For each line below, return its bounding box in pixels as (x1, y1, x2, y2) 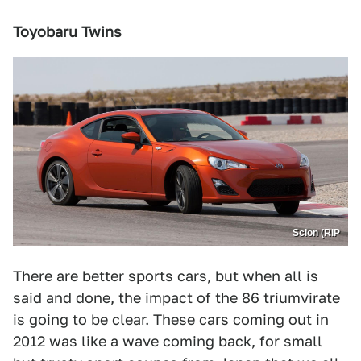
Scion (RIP (293, 226, 340, 239)
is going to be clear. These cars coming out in (13, 310, 329, 328)
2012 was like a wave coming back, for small (13, 332, 322, 350)
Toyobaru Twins (13, 23, 122, 40)
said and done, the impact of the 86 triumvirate (13, 288, 340, 306)
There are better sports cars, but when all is (13, 267, 318, 284)
